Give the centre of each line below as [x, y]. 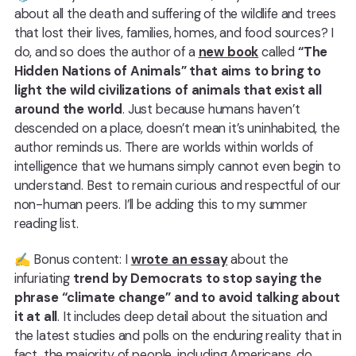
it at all [36, 316]
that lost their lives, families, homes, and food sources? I [174, 33]
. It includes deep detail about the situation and [193, 316]
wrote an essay [179, 259]
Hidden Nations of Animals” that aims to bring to [167, 72]
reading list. [46, 224]
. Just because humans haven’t [211, 110]
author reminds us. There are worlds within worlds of [164, 148]
